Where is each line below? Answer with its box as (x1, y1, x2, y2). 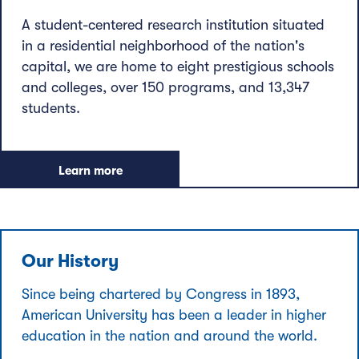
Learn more (58, 163, 123, 179)
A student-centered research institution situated (22, 17, 325, 34)
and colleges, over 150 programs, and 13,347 (22, 79, 309, 96)
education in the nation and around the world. (22, 328, 317, 345)
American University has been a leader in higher (22, 307, 326, 324)
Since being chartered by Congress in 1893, (22, 286, 300, 303)
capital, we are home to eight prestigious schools (22, 58, 334, 75)
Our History (22, 251, 119, 272)
